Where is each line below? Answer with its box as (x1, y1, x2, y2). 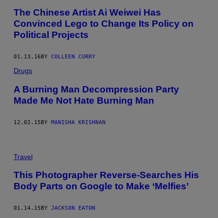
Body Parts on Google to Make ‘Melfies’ (14, 181, 189, 192)
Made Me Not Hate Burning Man (14, 95, 154, 106)
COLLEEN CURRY (51, 54, 95, 60)
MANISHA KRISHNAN (51, 119, 106, 126)
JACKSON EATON (51, 205, 95, 212)
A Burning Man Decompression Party (14, 84, 179, 94)
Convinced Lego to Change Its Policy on (14, 18, 194, 29)
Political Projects (14, 30, 89, 40)
